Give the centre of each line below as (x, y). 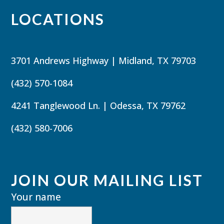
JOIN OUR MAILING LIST (107, 180)
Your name (36, 197)
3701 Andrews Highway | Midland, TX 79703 (104, 60)
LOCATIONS (58, 19)
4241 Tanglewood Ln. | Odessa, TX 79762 (98, 105)
